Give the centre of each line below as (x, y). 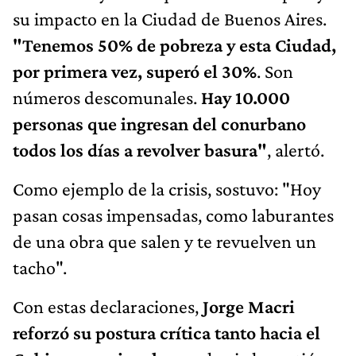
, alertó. (296, 150)
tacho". (40, 268)
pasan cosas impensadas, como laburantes (173, 215)
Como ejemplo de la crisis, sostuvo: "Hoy (167, 189)
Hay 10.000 (246, 98)
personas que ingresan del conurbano (159, 124)
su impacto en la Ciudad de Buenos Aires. (170, 19)
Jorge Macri (249, 307)
